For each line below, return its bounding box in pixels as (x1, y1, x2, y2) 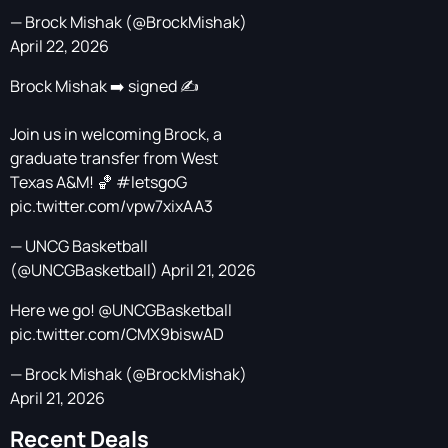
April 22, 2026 (10, 35, 109, 58)
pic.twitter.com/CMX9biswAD (10, 323, 224, 346)
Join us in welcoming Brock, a (10, 123, 222, 146)
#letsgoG (116, 171, 187, 194)
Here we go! (10, 299, 98, 322)
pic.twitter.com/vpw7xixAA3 (10, 195, 213, 218)
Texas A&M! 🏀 (10, 171, 116, 194)
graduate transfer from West (10, 147, 218, 170)
